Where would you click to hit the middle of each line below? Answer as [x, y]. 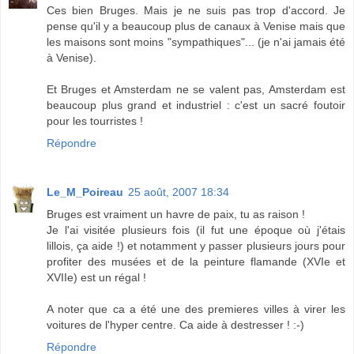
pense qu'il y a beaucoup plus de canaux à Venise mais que [196, 26]
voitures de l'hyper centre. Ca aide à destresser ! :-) [175, 324]
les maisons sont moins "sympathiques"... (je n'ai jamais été [196, 41]
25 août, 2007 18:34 [179, 192]
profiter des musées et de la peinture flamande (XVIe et [196, 261]
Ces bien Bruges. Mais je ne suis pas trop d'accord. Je [196, 10]
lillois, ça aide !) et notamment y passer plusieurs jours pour [196, 245]
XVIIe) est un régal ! [96, 277]
